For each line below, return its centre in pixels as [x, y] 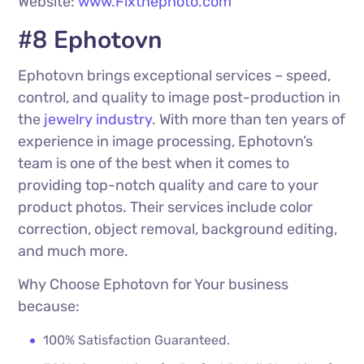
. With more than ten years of [249, 119]
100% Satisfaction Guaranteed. [137, 340]
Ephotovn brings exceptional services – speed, [175, 75]
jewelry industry [97, 119]
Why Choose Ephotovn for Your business [154, 284]
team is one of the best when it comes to [154, 163]
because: [49, 306]
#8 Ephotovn [91, 40]
